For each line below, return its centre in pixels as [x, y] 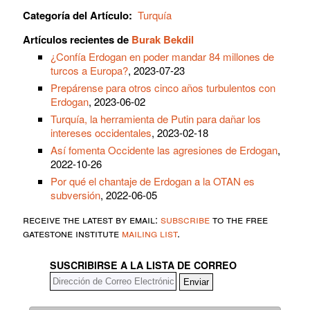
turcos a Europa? [89, 70]
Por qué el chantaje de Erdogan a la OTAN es [153, 181]
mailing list [149, 232]
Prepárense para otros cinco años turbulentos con [163, 87]
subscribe [185, 219]
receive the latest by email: [92, 219]
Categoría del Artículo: [77, 15]
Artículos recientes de [77, 39]
